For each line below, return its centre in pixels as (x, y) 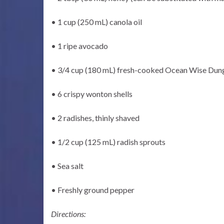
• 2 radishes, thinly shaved (95, 118)
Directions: (68, 214)
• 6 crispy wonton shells (92, 94)
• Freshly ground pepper (93, 190)
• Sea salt (67, 166)
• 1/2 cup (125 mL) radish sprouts (108, 142)
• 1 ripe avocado (79, 46)
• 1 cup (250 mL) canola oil (96, 22)
